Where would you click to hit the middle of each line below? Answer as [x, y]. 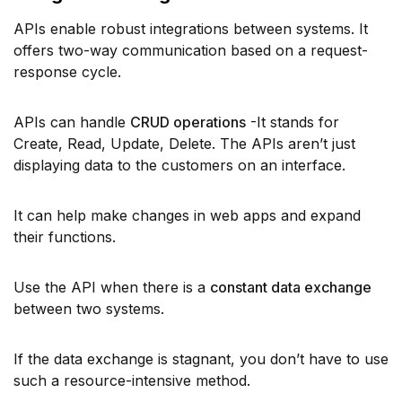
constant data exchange [291, 288]
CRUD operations [188, 122]
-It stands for [293, 122]
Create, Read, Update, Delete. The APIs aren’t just [184, 144]
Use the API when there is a [112, 288]
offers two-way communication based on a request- [191, 51]
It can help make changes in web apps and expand [187, 216]
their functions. [65, 237]
